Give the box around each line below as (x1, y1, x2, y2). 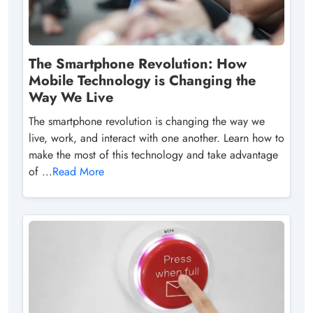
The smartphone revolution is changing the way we (29, 113, 265, 130)
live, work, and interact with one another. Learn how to (29, 130, 284, 147)
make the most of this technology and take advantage (29, 147, 278, 163)
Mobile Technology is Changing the (29, 71, 256, 92)
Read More (52, 163, 104, 180)
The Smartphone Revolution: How (29, 54, 247, 75)
